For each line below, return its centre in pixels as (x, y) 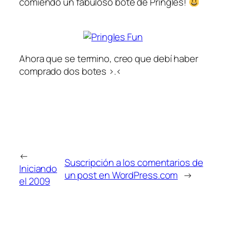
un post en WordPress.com (121, 175)
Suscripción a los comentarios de (134, 162)
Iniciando (38, 169)
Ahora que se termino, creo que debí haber (109, 59)
